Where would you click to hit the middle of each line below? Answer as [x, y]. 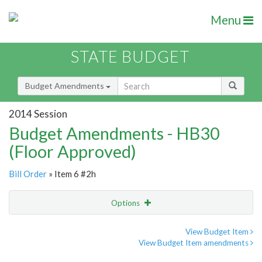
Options [126, 203]
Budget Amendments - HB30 [114, 133]
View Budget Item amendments [194, 243]
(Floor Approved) [73, 151]
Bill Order [28, 174]
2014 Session [38, 113]
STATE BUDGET [130, 57]
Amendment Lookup [49, 251]
